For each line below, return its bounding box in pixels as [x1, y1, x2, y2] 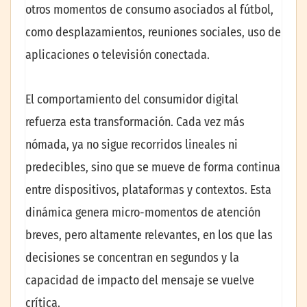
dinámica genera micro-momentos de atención [25, 205, 260, 221]
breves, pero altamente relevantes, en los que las [25, 228, 273, 243]
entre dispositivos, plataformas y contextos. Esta [25, 182, 271, 198]
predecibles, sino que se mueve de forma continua [25, 160, 280, 175]
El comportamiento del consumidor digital [25, 92, 238, 108]
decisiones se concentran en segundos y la [25, 250, 239, 266]
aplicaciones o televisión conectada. [25, 47, 210, 62]
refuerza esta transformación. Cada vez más [25, 114, 245, 130]
